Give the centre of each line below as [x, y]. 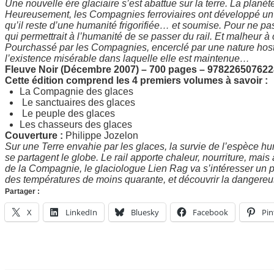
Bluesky [145, 212]
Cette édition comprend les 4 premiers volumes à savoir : [138, 80]
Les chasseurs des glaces [76, 124]
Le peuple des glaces [67, 113]
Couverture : [35, 135]
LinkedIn [81, 212]
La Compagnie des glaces [76, 91]
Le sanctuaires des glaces [77, 102]
